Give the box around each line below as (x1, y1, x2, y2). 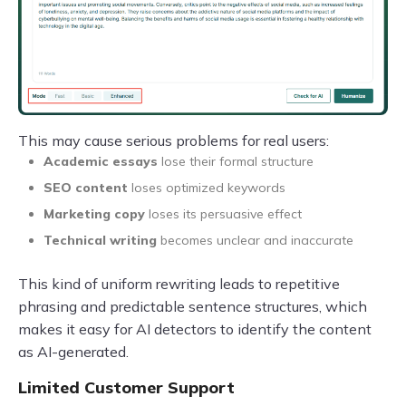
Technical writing (43, 232, 157, 249)
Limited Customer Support (18, 377, 235, 399)
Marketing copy (43, 206, 145, 223)
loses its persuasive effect (145, 206, 302, 223)
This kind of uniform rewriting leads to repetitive (18, 275, 340, 294)
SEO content (43, 179, 128, 197)
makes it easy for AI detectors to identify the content (18, 320, 372, 339)
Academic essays (43, 153, 158, 170)
